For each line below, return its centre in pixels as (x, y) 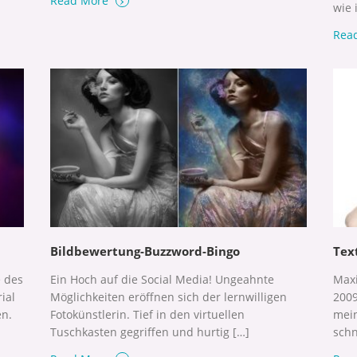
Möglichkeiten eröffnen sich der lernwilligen (168, 296)
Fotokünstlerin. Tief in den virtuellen (147, 314)
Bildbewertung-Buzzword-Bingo (145, 251)
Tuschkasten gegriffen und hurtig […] (149, 331)
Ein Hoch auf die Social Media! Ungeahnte (162, 279)
